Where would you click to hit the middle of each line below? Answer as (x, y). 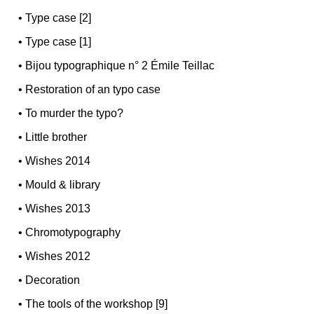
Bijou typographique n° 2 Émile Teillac (120, 65)
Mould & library (63, 184)
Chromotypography (73, 232)
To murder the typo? (75, 113)
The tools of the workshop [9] (97, 303)
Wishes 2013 (58, 208)
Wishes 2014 (58, 161)
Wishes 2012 (58, 256)
